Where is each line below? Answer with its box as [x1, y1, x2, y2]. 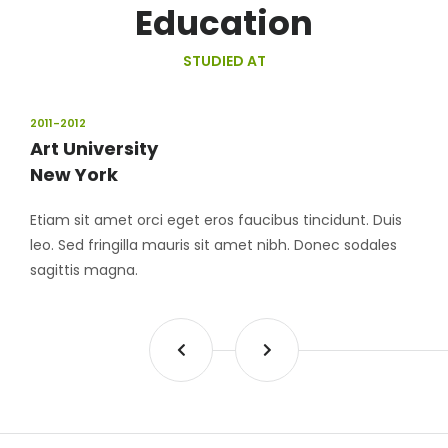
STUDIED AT [182, 50, 266, 71]
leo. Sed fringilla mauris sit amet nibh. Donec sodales [30, 234, 397, 255]
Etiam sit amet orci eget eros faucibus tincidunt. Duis [30, 209, 402, 230]
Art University [30, 135, 158, 161]
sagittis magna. [30, 259, 138, 280]
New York [30, 161, 118, 187]
